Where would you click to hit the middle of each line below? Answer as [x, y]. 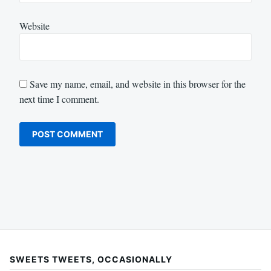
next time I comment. [59, 99]
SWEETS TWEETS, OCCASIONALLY [91, 260]
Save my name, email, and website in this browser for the [138, 83]
